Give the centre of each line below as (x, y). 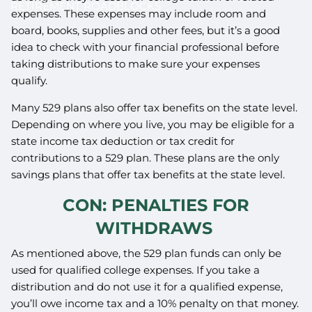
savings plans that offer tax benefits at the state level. (150, 174)
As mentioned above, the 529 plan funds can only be (147, 253)
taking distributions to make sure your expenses (136, 64)
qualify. (31, 80)
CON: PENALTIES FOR (156, 205)
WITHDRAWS (156, 228)
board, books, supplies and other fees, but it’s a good (146, 30)
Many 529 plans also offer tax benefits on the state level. (155, 108)
